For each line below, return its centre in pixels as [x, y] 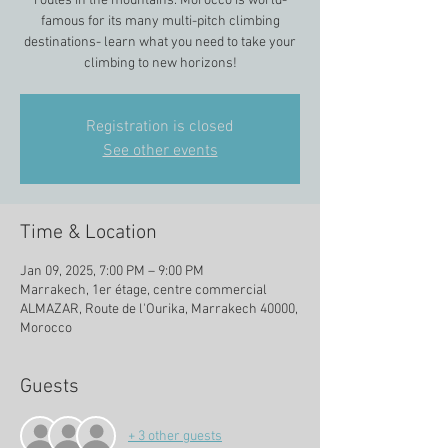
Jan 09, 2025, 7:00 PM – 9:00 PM [112, 271]
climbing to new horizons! [160, 63]
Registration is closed [160, 127]
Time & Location [88, 233]
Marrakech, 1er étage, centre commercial [143, 290]
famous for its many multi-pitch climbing [160, 21]
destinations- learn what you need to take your [160, 42]
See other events [160, 151]
